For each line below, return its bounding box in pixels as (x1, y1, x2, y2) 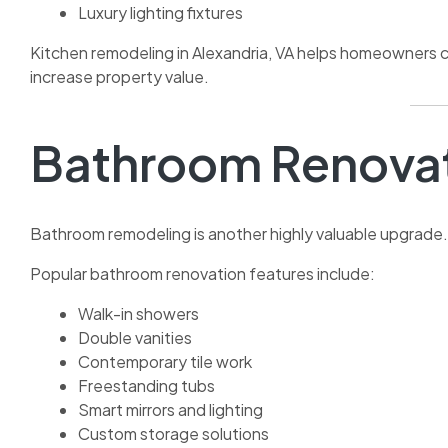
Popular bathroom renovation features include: (30, 262, 375, 284)
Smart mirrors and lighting (78, 398, 263, 420)
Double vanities (78, 326, 192, 348)
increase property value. (30, 66, 209, 88)
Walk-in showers (78, 302, 199, 324)
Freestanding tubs (78, 374, 215, 396)
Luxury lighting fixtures (78, 2, 243, 24)
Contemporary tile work (78, 350, 252, 372)
